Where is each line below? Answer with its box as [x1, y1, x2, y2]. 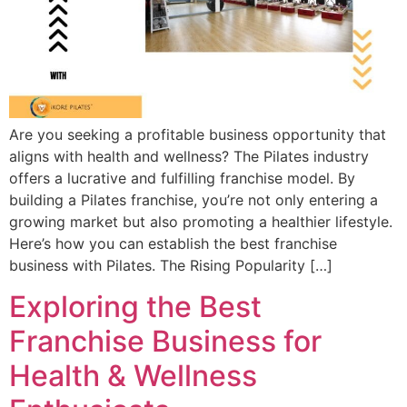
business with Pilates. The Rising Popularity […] [9, 256, 333, 275]
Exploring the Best [9, 288, 262, 324]
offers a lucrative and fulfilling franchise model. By [9, 169, 355, 188]
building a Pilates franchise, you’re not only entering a [9, 191, 378, 210]
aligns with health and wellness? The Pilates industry [9, 147, 369, 166]
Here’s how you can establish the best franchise [9, 234, 337, 253]
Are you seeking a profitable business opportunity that [9, 125, 386, 144]
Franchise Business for [9, 323, 322, 359]
